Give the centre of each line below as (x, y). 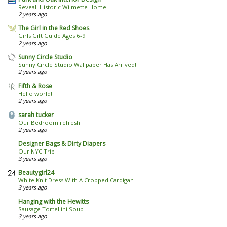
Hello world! (35, 94)
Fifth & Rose (35, 86)
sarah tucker (36, 115)
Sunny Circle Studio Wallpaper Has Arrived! (77, 65)
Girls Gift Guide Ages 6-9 (52, 36)
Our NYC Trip (36, 152)
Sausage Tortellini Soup (51, 209)
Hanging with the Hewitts (53, 202)
